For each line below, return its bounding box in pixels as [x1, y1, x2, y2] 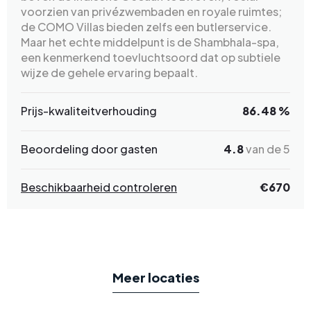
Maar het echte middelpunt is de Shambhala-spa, [21, 34, 279, 49]
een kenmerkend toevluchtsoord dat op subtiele [21, 49, 280, 65]
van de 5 [244, 141, 290, 156]
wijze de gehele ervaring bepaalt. [21, 65, 198, 80]
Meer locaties [112, 269, 199, 285]
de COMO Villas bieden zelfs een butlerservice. [21, 19, 271, 34]
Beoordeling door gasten [21, 141, 158, 156]
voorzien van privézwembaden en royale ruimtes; [21, 3, 282, 19]
